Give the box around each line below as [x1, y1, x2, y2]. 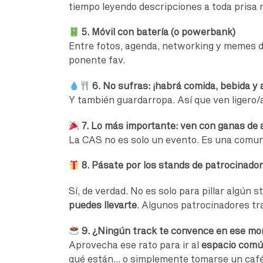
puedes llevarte [69, 200, 137, 211]
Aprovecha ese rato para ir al [69, 239, 201, 250]
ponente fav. [69, 55, 125, 66]
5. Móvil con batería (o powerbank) [81, 26, 235, 38]
